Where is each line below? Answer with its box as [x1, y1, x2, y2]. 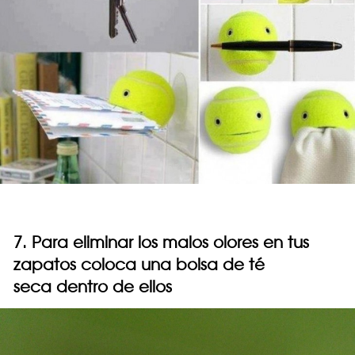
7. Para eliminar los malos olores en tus [13, 231, 309, 252]
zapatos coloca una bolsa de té [13, 254, 265, 274]
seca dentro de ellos [13, 276, 172, 296]
